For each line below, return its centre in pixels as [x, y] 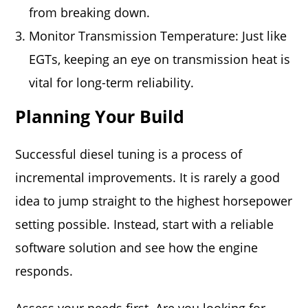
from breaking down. [90, 12]
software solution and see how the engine [137, 247]
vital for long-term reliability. [112, 82]
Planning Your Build [100, 116]
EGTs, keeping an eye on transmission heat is [160, 59]
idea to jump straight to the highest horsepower [154, 201]
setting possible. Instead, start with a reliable [145, 224]
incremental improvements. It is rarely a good [148, 177]
